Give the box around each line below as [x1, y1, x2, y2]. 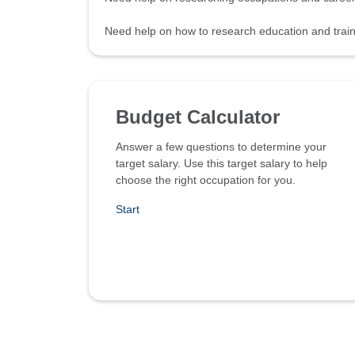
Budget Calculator [116, 106, 280, 128]
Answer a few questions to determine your [116, 140, 326, 154]
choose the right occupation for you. [116, 174, 296, 187]
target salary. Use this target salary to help [116, 157, 327, 170]
